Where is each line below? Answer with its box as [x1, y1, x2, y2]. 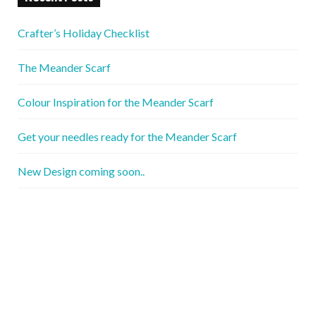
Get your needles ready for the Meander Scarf [18, 129, 237, 143]
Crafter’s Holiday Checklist [18, 25, 150, 39]
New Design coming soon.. [18, 164, 145, 178]
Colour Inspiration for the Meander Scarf [18, 95, 214, 109]
